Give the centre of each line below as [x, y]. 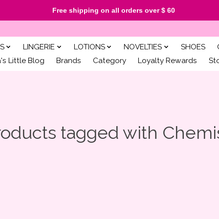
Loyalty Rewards [168, 60]
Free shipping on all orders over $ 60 [109, 10]
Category [110, 60]
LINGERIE [39, 47]
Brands [69, 60]
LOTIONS [89, 47]
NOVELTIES [143, 47]
